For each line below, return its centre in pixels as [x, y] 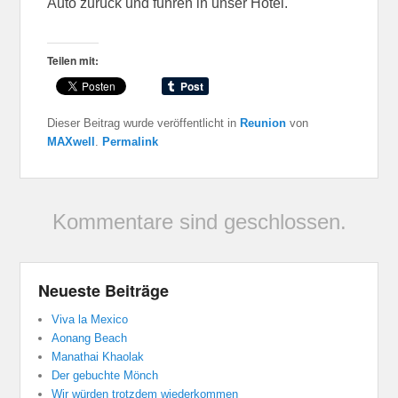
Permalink [131, 141]
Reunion [263, 123]
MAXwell [72, 141]
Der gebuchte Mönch [105, 375]
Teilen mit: [73, 60]
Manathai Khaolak [98, 356]
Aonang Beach [90, 338]
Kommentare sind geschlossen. [199, 221]
